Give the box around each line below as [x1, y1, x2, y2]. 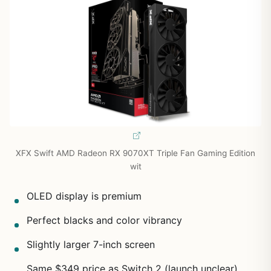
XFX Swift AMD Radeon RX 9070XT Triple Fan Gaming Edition [16, 148, 255, 158]
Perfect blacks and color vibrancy [27, 214, 182, 227]
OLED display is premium [27, 190, 142, 203]
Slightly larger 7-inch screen [27, 238, 155, 251]
